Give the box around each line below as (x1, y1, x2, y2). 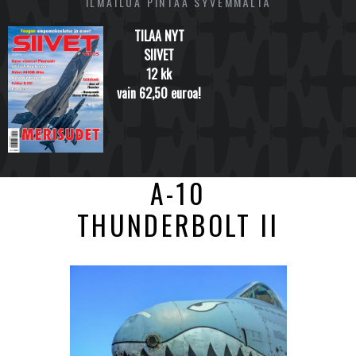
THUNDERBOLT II (76, 205, 280, 245)
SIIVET (144, 44, 174, 64)
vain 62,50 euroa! (117, 83, 201, 103)
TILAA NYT (133, 25, 184, 45)
